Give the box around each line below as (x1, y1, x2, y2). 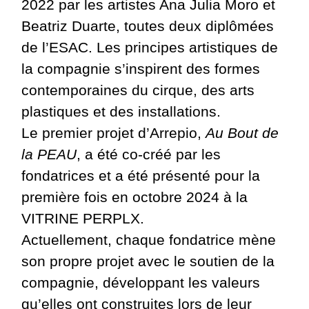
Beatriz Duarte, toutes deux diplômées (21, 17, 275, 34)
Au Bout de (206, 124, 279, 141)
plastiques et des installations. (21, 103, 221, 119)
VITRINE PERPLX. (21, 210, 145, 226)
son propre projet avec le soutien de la (21, 252, 275, 269)
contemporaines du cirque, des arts (21, 81, 255, 98)
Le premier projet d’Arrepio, (21, 124, 206, 141)
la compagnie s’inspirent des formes (21, 60, 261, 77)
